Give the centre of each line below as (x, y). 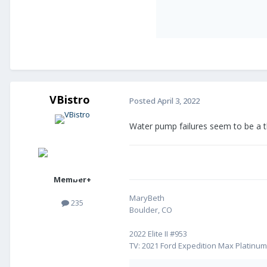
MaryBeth (147, 198)
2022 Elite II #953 (158, 234)
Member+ (72, 180)
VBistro (70, 100)
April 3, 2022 (178, 100)
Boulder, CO (151, 210)
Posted (143, 100)
